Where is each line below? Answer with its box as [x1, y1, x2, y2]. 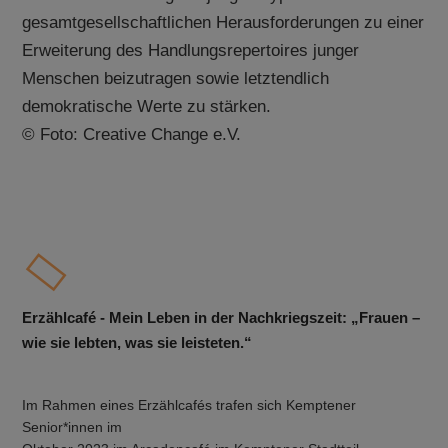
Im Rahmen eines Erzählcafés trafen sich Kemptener [22, 397, 357, 413]
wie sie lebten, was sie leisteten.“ [22, 333, 253, 351]
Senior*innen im [22, 419, 123, 435]
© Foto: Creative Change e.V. [22, 124, 242, 144]
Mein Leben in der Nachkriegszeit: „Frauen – [109, 308, 421, 326]
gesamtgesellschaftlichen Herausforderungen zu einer [22, 12, 425, 32]
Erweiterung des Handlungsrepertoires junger [22, 40, 360, 60]
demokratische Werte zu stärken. [22, 96, 272, 116]
